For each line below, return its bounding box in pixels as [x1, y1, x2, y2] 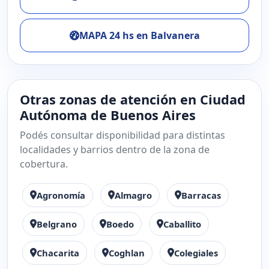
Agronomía [37, 189, 85, 201]
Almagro [115, 189, 152, 201]
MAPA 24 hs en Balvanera [79, 28, 200, 42]
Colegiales [174, 247, 218, 259]
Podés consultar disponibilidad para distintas [20, 128, 225, 142]
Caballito [163, 218, 201, 230]
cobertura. [20, 157, 68, 171]
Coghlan [109, 247, 145, 259]
